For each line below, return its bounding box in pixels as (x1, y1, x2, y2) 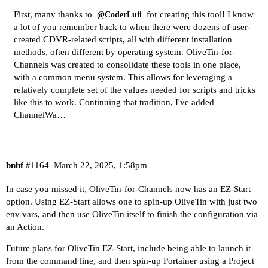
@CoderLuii (97, 10, 142, 20)
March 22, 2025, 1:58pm (53, 160, 147, 170)
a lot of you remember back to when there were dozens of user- (14, 22, 251, 32)
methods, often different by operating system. (14, 47, 186, 57)
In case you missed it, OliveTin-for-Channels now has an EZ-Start (6, 184, 251, 194)
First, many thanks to (14, 10, 95, 20)
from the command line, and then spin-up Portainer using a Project (6, 255, 254, 266)
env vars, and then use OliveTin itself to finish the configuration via (6, 209, 258, 219)
